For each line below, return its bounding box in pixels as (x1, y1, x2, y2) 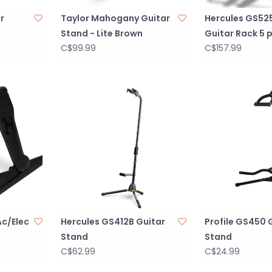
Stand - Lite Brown (61, 27, 143, 39)
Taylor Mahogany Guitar (61, 12, 171, 24)
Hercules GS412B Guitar (61, 215, 166, 228)
